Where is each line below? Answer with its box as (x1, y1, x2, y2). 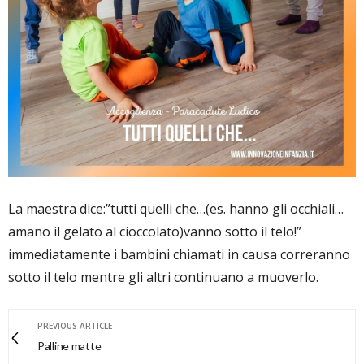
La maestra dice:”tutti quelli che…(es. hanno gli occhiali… (8, 200, 344, 219)
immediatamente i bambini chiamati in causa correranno (8, 245, 350, 264)
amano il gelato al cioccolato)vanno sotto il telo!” (8, 223, 301, 241)
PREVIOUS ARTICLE (37, 320, 112, 332)
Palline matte (37, 339, 102, 353)
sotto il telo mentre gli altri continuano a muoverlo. (8, 268, 318, 287)
